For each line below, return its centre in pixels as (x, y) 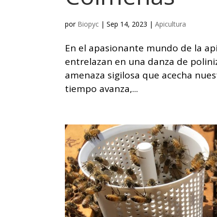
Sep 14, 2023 (127, 24)
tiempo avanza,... (102, 88)
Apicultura (171, 24)
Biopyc (88, 24)
